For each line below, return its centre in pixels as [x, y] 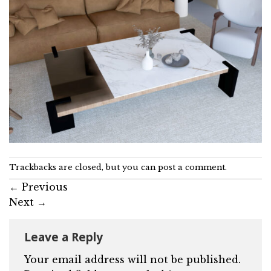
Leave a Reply [65, 237]
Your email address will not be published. [132, 259]
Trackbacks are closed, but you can [83, 168]
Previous [43, 187]
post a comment [191, 168]
